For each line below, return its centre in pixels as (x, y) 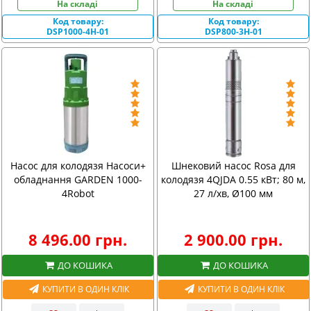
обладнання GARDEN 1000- (78, 179)
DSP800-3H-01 (233, 31)
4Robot (78, 193)
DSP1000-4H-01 (78, 31)
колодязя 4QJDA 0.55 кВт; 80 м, (233, 179)
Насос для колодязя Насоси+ (78, 166)
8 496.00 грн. (78, 239)
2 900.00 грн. (233, 239)
